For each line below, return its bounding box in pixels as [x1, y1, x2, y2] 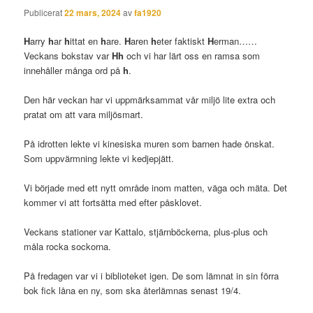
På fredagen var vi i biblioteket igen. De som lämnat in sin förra [24, 269, 279, 283]
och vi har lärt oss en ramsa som [126, 48, 261, 62]
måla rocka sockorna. [24, 240, 112, 254]
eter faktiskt [156, 34, 208, 48]
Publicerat [24, 6, 65, 18]
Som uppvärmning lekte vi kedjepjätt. [24, 152, 175, 166]
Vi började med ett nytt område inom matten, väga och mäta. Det [24, 181, 288, 195]
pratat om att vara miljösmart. [24, 107, 144, 121]
